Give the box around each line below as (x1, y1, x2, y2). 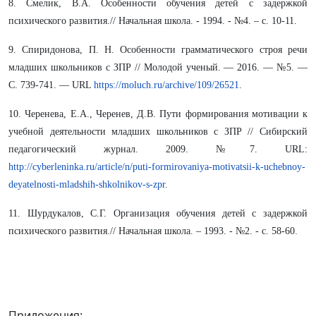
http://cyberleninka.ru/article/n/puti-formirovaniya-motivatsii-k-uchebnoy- (8, 162, 305, 172)
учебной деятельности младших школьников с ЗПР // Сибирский (8, 126, 308, 137)
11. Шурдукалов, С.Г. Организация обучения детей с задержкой (8, 208, 308, 219)
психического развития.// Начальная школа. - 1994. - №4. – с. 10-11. (8, 16, 297, 26)
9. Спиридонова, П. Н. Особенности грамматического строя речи (8, 44, 308, 55)
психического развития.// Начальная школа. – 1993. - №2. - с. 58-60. (8, 226, 298, 236)
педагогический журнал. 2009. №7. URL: (8, 144, 308, 154)
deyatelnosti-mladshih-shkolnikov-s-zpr (8, 179, 165, 190)
